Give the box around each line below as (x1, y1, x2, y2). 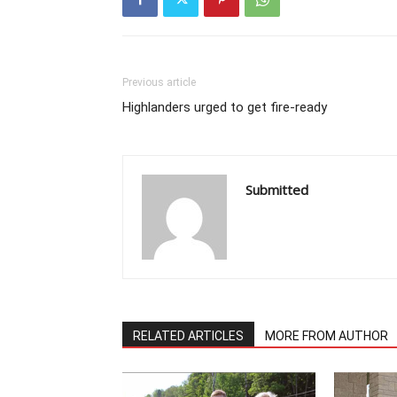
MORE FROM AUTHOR (265, 329, 388, 343)
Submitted (245, 181, 308, 198)
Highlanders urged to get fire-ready (122, 99, 327, 115)
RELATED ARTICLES (133, 329, 244, 343)
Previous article (122, 76, 196, 89)
